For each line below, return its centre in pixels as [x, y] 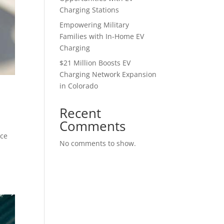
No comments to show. [98, 143]
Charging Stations [89, 10]
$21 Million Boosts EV [95, 63]
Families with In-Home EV [102, 36]
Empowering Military [94, 25]
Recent [80, 113]
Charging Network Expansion [108, 74]
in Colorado [79, 86]
